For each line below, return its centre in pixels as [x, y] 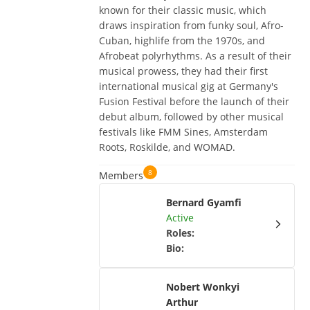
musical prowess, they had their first [184, 71]
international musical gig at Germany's [189, 86]
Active [180, 217]
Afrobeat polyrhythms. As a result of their [195, 55]
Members [121, 175]
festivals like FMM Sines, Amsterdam [184, 131]
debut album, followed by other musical [192, 116]
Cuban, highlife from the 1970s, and [182, 40]
